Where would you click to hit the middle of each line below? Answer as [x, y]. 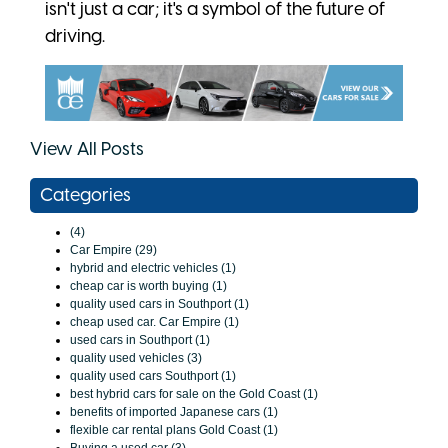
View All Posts [87, 148]
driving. [75, 36]
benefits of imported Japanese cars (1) [174, 411]
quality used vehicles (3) [136, 357]
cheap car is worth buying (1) [148, 285]
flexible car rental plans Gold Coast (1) [174, 429]
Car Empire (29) [113, 249]
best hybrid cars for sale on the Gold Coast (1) [194, 393]
